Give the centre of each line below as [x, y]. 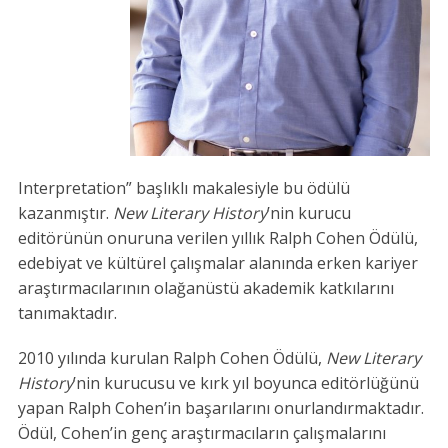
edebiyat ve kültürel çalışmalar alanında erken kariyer [217, 263]
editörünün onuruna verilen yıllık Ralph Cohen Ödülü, [217, 238]
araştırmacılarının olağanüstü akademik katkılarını [205, 288]
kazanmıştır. [65, 213]
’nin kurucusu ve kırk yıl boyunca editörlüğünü [245, 383]
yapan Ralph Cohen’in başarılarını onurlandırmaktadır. [220, 408]
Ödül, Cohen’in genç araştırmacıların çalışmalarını [201, 433]
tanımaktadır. [67, 313]
